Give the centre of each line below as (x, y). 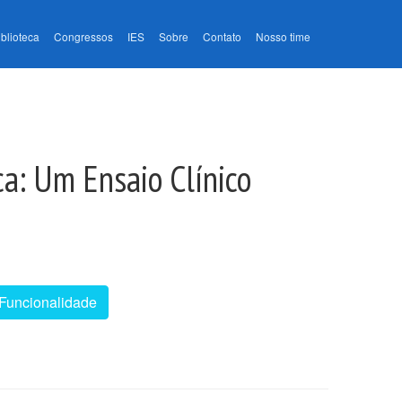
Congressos (83, 37)
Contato (222, 37)
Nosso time (283, 37)
